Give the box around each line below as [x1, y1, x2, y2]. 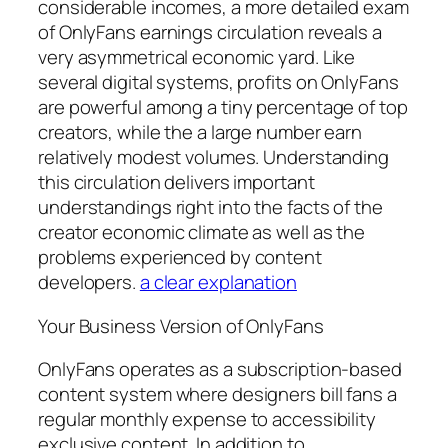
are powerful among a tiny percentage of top [38, 94, 408, 121]
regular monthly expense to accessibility [38, 406, 376, 433]
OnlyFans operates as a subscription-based [38, 356, 402, 383]
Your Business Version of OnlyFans [38, 312, 324, 339]
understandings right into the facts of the [38, 194, 383, 221]
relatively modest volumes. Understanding [38, 144, 389, 171]
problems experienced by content [38, 244, 322, 271]
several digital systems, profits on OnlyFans [38, 69, 399, 96]
